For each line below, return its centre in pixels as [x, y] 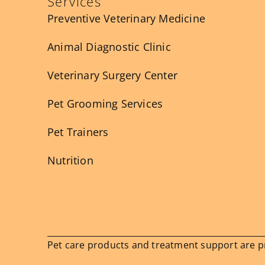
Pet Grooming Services [105, 103]
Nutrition [70, 160]
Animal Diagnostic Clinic [109, 46]
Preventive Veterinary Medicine [126, 18]
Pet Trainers [78, 132]
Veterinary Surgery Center [112, 75]
